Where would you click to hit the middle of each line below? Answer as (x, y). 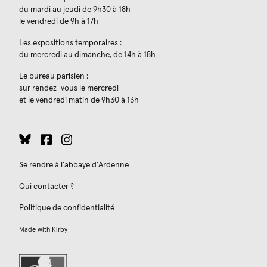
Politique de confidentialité (67, 208)
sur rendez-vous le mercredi (69, 88)
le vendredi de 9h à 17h (59, 21)
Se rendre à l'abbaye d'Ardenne (74, 165)
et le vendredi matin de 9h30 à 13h (79, 100)
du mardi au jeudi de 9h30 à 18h (75, 10)
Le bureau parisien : (54, 76)
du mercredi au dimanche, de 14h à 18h (87, 55)
